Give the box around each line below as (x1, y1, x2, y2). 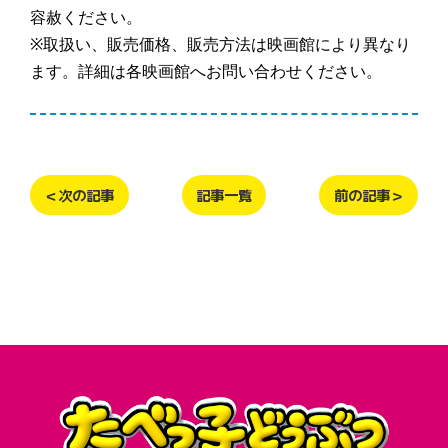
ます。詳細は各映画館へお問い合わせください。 (30, 62, 382, 80)
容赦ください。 (30, 8, 142, 26)
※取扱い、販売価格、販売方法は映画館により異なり (30, 35, 411, 53)
